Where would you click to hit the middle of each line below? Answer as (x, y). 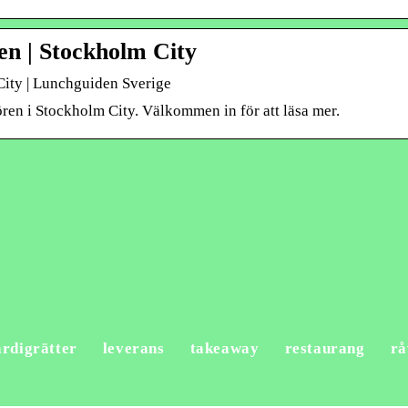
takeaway (224, 348)
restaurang (325, 348)
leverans (133, 348)
